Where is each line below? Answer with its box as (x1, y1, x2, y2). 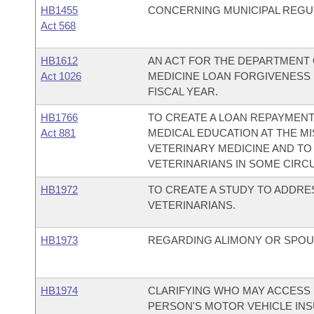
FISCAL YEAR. (147, 86, 218, 97)
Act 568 (41, 20, 76, 32)
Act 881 (41, 127, 76, 139)
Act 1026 (41, 70, 81, 82)
